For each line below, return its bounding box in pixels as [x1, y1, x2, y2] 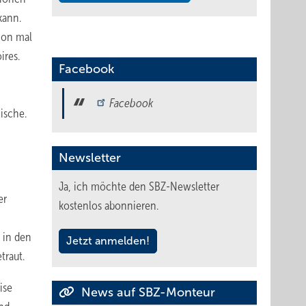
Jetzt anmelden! [66, 235, 150, 247]
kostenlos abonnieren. [59, 199, 158, 212]
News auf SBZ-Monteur [78, 286, 215, 299]
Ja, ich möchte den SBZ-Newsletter [59, 180, 219, 193]
